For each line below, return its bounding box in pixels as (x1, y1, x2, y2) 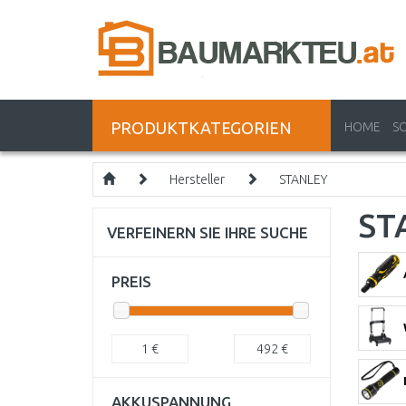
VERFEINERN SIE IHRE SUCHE (107, 224, 308, 241)
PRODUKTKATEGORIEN (111, 119, 292, 137)
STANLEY (279, 172, 327, 187)
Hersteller (169, 172, 225, 187)
